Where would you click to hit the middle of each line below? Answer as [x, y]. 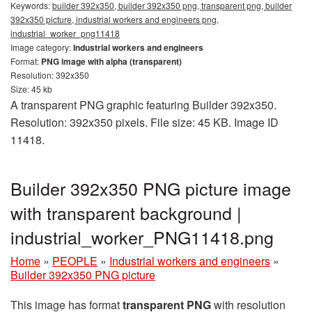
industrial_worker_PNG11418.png [142, 236]
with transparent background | [126, 212]
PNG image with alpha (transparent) [111, 61]
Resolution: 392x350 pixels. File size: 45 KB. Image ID [145, 122]
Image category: [42, 47]
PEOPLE [75, 260]
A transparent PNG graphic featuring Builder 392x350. [143, 104]
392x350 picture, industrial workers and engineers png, [115, 19]
